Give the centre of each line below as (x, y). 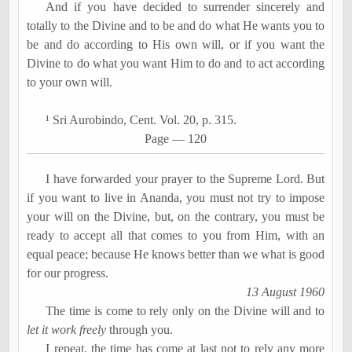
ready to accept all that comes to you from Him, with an (176, 236)
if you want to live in (83, 198)
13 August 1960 (286, 292)
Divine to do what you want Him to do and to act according (176, 63)
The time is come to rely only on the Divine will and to (185, 311)
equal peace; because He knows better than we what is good (176, 255)
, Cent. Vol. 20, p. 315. (180, 119)
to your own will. (70, 82)
